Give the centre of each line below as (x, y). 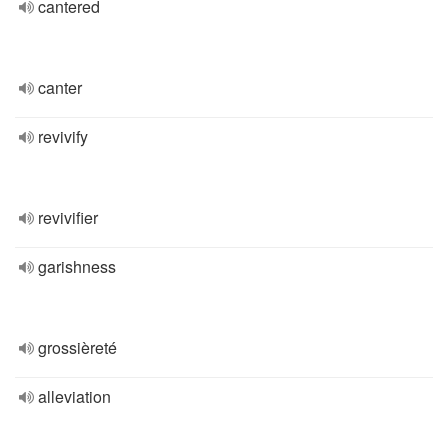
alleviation (74, 396)
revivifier (68, 217)
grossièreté (77, 347)
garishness (77, 266)
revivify (63, 136)
